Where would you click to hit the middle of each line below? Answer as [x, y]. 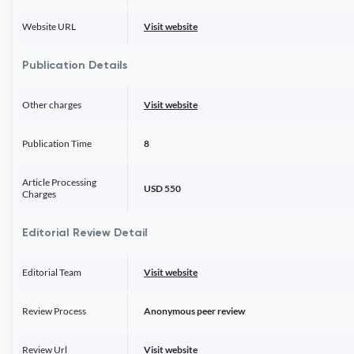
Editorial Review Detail [85, 233]
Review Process [54, 311]
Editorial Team [52, 272]
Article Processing [59, 182]
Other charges [52, 105]
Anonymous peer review [194, 311]
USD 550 [162, 188]
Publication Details [75, 66]
